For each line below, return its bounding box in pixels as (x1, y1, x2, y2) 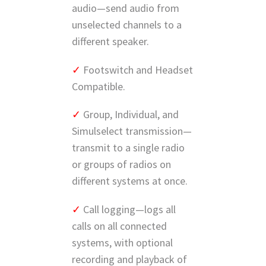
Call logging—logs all (83, 202, 176, 217)
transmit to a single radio (72, 141, 185, 155)
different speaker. (72, 34, 149, 48)
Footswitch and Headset (83, 62, 193, 77)
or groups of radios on (72, 157, 171, 172)
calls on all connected (72, 219, 167, 233)
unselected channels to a (72, 17, 182, 31)
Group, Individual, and (83, 107, 179, 122)
